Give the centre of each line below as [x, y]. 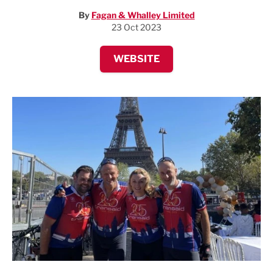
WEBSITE [136, 59]
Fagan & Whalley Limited [143, 15]
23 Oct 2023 [136, 27]
